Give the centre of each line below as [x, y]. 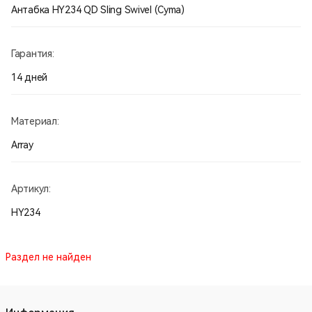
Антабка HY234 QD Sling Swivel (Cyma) [98, 9]
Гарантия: [33, 53]
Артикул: [31, 188]
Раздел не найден [48, 257]
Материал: [35, 121]
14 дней [30, 77]
